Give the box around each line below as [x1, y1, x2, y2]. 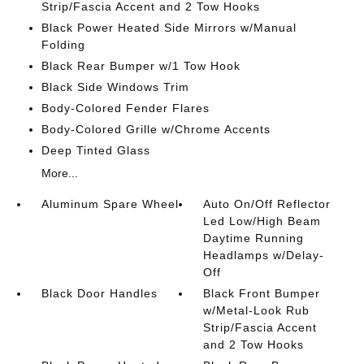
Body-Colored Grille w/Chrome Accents [41, 122, 271, 136]
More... [41, 166, 78, 180]
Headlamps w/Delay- [203, 248, 325, 262]
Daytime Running [203, 231, 305, 245]
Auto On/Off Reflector [203, 197, 331, 210]
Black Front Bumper [203, 286, 321, 300]
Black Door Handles [41, 286, 158, 300]
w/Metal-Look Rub [203, 303, 310, 317]
